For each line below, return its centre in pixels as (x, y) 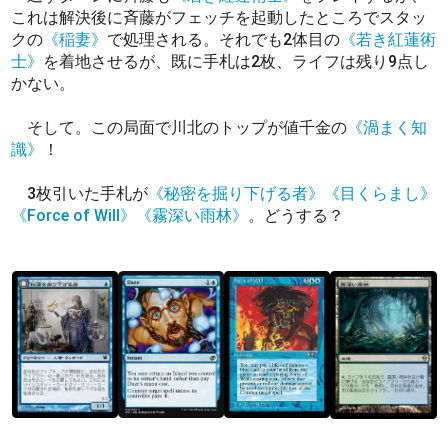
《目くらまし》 (380, 193)
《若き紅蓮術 (388, 39)
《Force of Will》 (74, 215)
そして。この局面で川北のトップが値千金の (179, 127)
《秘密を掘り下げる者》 (236, 193)
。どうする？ (298, 215)
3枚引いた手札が (80, 193)
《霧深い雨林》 (192, 215)
